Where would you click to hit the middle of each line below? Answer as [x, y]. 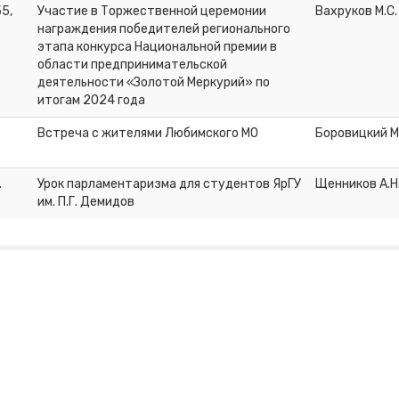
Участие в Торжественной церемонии [152, 12]
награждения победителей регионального [164, 29]
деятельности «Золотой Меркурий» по [154, 83]
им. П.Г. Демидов [86, 202]
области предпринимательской [132, 65]
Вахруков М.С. [356, 12]
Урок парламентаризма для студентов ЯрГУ [169, 184]
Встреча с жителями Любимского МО [148, 134]
